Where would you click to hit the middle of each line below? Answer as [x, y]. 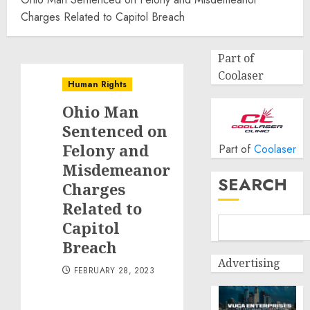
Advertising [249, 263]
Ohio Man [101, 111]
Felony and [106, 150]
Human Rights [97, 84]
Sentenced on [115, 131]
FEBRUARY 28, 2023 [114, 271]
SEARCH [253, 184]
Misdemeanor [116, 170]
